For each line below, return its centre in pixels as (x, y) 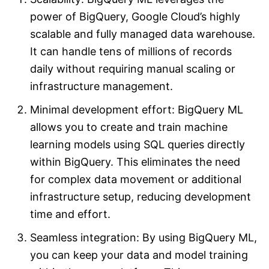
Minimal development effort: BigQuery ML (137, 110)
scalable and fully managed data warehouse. (143, 34)
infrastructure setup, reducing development (141, 197)
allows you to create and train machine (129, 127)
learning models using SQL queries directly (138, 145)
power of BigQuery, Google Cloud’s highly (135, 17)
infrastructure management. (101, 86)
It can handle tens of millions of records (131, 52)
